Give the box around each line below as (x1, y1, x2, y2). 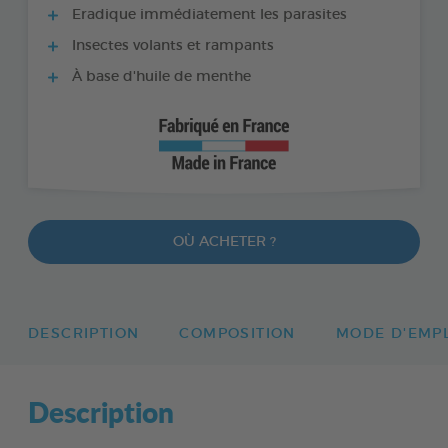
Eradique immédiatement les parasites (68, 7, 347, 22)
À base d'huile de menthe (68, 69, 251, 84)
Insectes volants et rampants (68, 38, 274, 53)
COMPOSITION (179, 326, 296, 341)
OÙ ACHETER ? (172, 234, 276, 249)
